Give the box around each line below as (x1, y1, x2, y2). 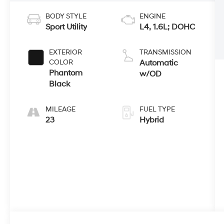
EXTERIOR (49, 47, 82, 56)
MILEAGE (45, 104, 76, 113)
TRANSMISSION (139, 47, 191, 56)
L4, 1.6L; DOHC (139, 21, 195, 32)
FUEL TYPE (139, 104, 175, 113)
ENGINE (139, 11, 165, 20)
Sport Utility (45, 21, 87, 32)
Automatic (139, 57, 178, 68)
